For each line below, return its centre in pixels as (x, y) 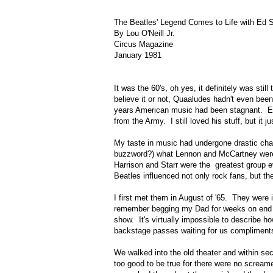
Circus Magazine (144, 44)
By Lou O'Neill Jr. (144, 34)
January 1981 (138, 55)
